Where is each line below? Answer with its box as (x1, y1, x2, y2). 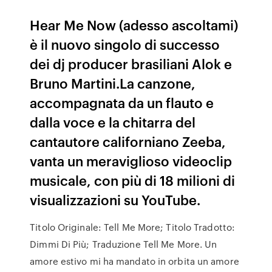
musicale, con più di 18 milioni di (30, 171, 236, 189)
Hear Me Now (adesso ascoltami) (30, 15, 239, 34)
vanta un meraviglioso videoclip (30, 151, 233, 170)
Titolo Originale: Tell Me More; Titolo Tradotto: (30, 220, 236, 234)
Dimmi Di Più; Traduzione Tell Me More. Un (30, 237, 217, 251)
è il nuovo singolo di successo (30, 35, 220, 53)
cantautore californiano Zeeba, (30, 132, 226, 151)
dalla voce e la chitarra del (30, 112, 196, 131)
